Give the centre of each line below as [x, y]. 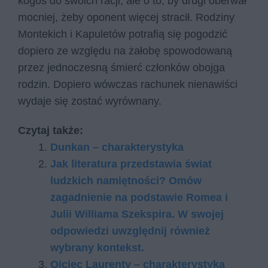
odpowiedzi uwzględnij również [130, 231]
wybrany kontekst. [97, 248]
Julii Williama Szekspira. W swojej [137, 214]
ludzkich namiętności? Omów [126, 181]
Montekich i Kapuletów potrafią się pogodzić [123, 34]
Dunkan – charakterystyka [117, 147]
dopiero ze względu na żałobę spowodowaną [125, 51]
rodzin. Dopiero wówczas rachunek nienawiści [128, 84]
